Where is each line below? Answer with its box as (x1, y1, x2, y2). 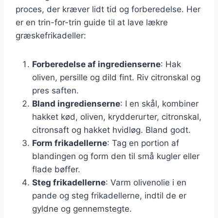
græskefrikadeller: (16, 30, 86, 40)
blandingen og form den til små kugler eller (32, 151, 200, 161)
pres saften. (32, 85, 79, 95)
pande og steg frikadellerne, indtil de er (32, 190, 186, 200)
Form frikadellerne (32, 138, 107, 148)
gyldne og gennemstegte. (32, 203, 132, 214)
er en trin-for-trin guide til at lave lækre (16, 17, 168, 27)
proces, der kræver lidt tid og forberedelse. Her (16, 4, 200, 14)
